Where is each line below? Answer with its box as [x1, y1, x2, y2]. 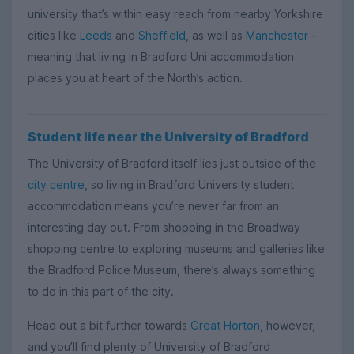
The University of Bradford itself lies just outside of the [28, 156, 316, 170]
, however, [260, 318, 315, 332]
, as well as [186, 28, 246, 43]
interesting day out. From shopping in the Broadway [28, 220, 300, 234]
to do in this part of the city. [28, 284, 174, 298]
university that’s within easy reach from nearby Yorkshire [28, 7, 323, 21]
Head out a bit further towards [28, 318, 190, 332]
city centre [28, 178, 85, 191]
